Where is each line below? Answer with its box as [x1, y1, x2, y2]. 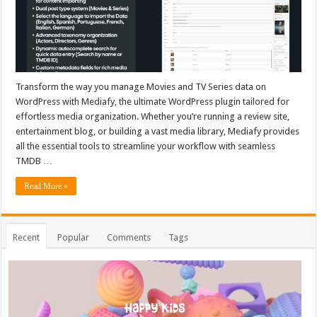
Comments [107, 231, 151, 243]
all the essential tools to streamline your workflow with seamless [16, 140, 276, 151]
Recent [13, 231, 40, 243]
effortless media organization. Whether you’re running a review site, [16, 110, 290, 122]
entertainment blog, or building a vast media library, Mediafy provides [16, 125, 300, 137]
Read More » [24, 180, 69, 191]
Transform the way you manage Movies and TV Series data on [16, 81, 267, 92]
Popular [57, 231, 90, 243]
